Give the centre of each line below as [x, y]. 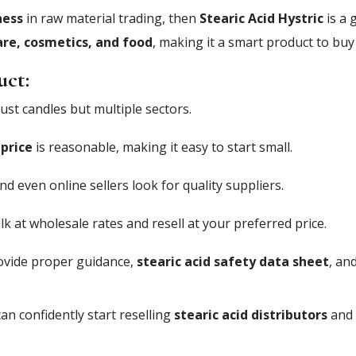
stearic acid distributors [251, 314]
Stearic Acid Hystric [261, 18]
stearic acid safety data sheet [233, 261]
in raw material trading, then [111, 18]
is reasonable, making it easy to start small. [163, 147]
